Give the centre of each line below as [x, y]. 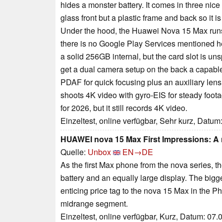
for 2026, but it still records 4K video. [124, 108]
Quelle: [74, 152]
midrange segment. [94, 204]
